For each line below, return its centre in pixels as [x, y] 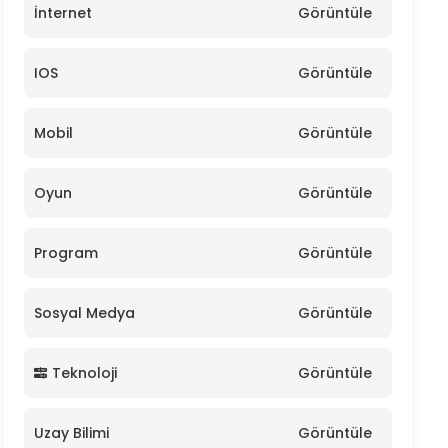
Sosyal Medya [84, 313]
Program [66, 253]
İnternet [63, 13]
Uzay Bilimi [71, 433]
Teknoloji [84, 373]
